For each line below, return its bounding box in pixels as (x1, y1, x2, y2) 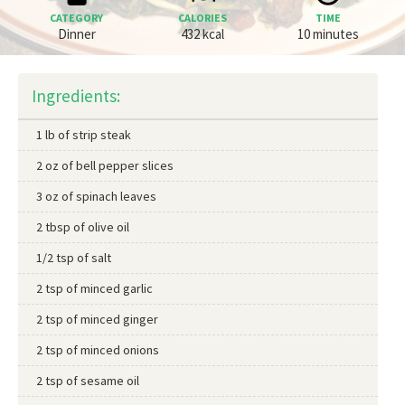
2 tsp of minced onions (36, 342, 159, 358)
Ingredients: (32, 85, 120, 107)
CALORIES (177, 11, 227, 24)
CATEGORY (50, 11, 104, 24)
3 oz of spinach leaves (36, 188, 156, 204)
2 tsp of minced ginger (36, 311, 158, 327)
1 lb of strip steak (36, 127, 131, 143)
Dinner (57, 25, 96, 42)
